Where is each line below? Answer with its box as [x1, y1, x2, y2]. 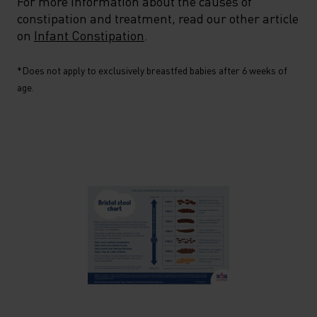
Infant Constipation [34, 27, 144, 43]
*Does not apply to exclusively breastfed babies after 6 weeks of [17, 64, 287, 76]
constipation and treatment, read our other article [17, 10, 299, 26]
